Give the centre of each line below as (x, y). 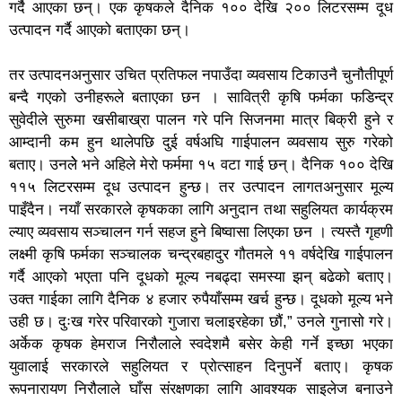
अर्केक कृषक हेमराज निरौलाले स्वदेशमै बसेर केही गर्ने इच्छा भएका (201, 344)
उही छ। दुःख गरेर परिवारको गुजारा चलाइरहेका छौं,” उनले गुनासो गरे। (201, 321)
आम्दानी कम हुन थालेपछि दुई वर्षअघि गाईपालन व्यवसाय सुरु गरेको (201, 142)
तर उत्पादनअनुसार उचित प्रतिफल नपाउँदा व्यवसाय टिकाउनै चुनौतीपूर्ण (201, 74)
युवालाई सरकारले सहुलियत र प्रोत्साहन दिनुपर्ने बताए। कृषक (201, 366)
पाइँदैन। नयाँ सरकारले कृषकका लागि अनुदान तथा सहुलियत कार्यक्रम (201, 209)
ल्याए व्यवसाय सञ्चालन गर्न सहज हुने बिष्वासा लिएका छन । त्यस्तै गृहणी (201, 232)
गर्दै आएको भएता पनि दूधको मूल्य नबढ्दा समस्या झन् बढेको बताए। (201, 276)
